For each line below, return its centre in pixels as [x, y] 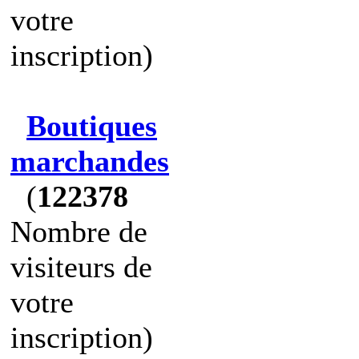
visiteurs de [81, 267]
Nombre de [79, 232]
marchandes [90, 161]
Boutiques [92, 126]
